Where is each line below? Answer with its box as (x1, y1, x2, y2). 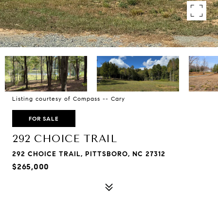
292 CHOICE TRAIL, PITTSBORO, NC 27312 (12, 150, 165, 158)
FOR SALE (29, 115, 59, 122)
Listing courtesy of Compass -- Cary (12, 95, 125, 102)
